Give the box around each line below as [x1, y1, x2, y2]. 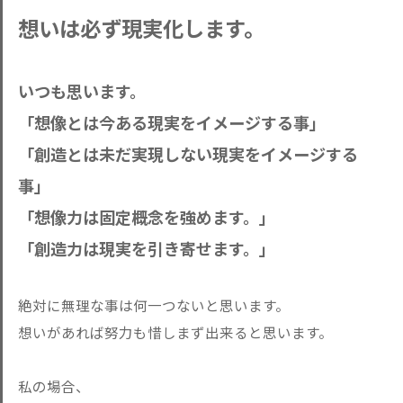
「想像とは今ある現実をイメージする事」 [18, 111, 326, 134]
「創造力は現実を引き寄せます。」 [18, 237, 275, 260]
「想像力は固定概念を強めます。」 [18, 205, 275, 228]
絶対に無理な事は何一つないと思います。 [18, 295, 290, 315]
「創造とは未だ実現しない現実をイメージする [18, 142, 358, 166]
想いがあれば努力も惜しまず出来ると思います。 [18, 322, 333, 342]
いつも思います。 [18, 79, 146, 103]
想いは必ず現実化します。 [18, 13, 264, 43]
